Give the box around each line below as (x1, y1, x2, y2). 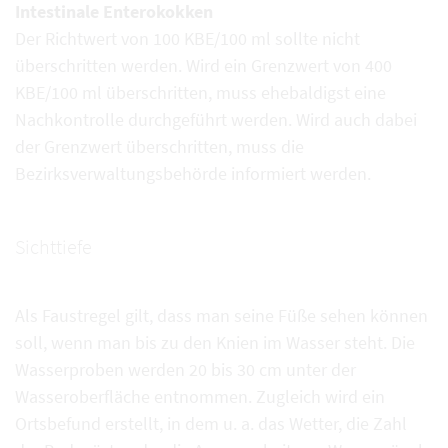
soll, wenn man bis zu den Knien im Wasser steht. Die (15, 330, 415, 354)
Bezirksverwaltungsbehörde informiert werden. (15, 161, 371, 185)
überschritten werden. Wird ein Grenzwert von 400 (15, 53, 392, 77)
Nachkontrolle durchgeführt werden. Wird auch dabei (15, 107, 417, 131)
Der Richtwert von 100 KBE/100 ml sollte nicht (15, 26, 360, 50)
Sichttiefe (15, 233, 92, 259)
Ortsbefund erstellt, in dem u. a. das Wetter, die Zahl (15, 411, 407, 435)
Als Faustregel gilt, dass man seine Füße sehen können (15, 303, 428, 327)
